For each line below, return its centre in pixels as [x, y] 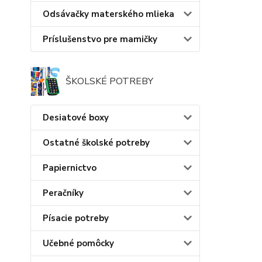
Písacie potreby [76, 218]
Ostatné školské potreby [96, 142]
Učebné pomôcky [78, 243]
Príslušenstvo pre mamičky [100, 39]
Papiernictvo [70, 168]
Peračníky [63, 193]
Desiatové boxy [76, 117]
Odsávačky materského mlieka [108, 14]
